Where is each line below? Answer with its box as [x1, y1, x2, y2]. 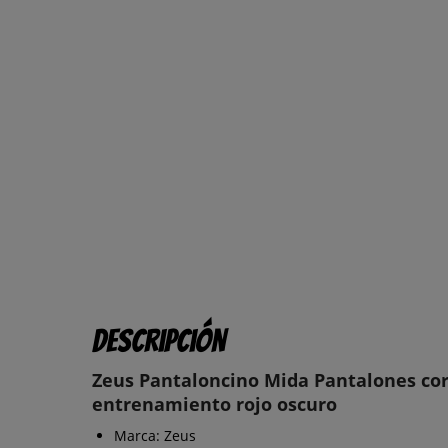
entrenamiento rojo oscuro [92, 391, 337, 416]
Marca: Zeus [114, 425, 196, 445]
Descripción [92, 323, 225, 358]
